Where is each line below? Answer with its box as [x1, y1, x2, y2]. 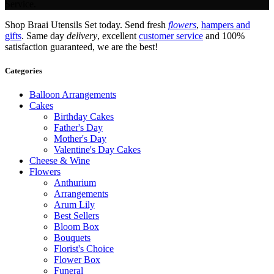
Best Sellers [54, 210, 99, 221]
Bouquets [54, 232, 91, 243]
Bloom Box [54, 221, 99, 232]
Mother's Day [54, 133, 106, 144]
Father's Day [54, 122, 103, 133]
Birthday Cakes [54, 111, 114, 122]
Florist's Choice [54, 243, 114, 254]
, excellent [97, 30, 139, 41]
